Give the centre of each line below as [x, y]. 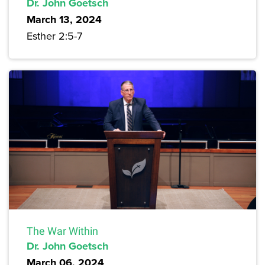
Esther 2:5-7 [54, 35]
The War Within [62, 231]
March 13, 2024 [64, 19]
